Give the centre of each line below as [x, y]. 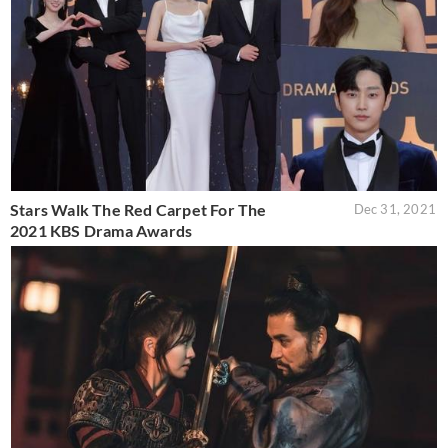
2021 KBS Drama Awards [101, 230]
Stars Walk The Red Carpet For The [138, 209]
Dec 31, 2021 [394, 208]
